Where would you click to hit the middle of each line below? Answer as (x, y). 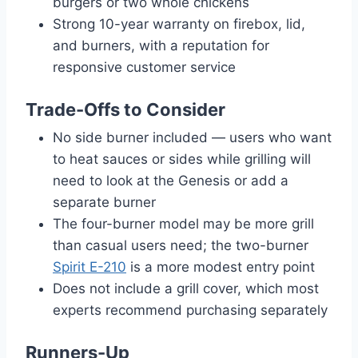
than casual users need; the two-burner (181, 246)
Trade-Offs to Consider (125, 109)
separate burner (104, 203)
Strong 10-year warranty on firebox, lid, (179, 24)
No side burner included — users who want (192, 138)
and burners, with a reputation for (161, 46)
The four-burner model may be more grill (183, 224)
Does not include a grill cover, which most (186, 289)
